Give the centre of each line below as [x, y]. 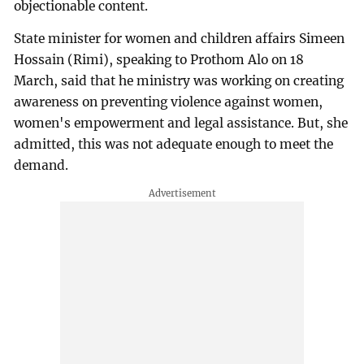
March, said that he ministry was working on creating [179, 81]
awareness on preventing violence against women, [170, 102]
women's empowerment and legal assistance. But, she [181, 123]
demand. [41, 166]
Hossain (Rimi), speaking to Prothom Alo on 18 [159, 60]
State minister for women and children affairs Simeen [180, 39]
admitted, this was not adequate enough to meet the [174, 145]
